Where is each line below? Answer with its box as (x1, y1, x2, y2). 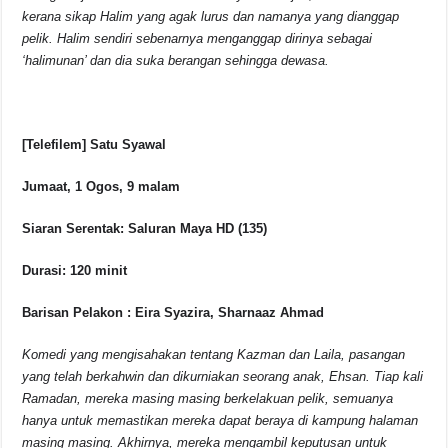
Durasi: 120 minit (22, 263, 128, 279)
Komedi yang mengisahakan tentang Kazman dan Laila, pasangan (22, 347, 406, 363)
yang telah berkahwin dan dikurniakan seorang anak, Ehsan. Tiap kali (22, 369, 424, 385)
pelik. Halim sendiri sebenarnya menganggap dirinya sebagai (22, 31, 373, 47)
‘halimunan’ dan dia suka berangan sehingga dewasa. (22, 53, 330, 69)
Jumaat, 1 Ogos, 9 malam (22, 179, 181, 195)
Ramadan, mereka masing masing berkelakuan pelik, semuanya (22, 391, 394, 407)
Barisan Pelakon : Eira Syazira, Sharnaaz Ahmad (22, 305, 325, 321)
